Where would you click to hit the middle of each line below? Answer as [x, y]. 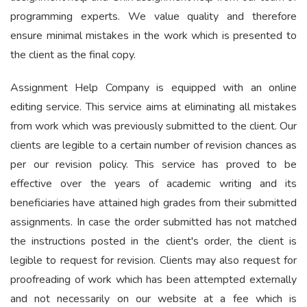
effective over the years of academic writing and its [153, 184]
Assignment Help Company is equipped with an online [153, 88]
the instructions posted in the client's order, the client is [153, 242]
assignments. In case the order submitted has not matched [153, 222]
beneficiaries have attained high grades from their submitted [153, 203]
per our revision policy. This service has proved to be [153, 165]
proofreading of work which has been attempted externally [153, 280]
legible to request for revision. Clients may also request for [153, 261]
